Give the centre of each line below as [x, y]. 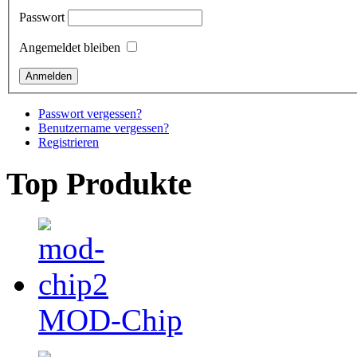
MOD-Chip [110, 320]
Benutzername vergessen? [104, 128]
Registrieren [69, 143]
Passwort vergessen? [90, 114]
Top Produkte [99, 184]
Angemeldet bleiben [70, 48]
